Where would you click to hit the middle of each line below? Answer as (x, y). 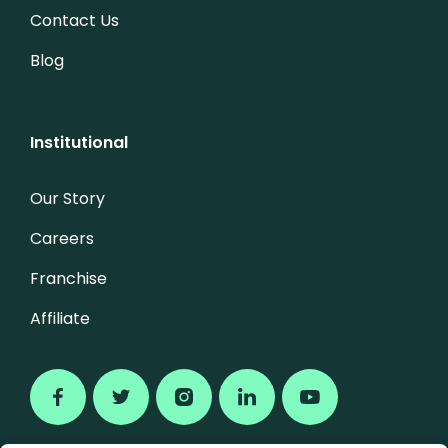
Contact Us (74, 20)
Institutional (79, 142)
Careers (62, 238)
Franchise (68, 278)
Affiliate (60, 318)
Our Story (67, 198)
